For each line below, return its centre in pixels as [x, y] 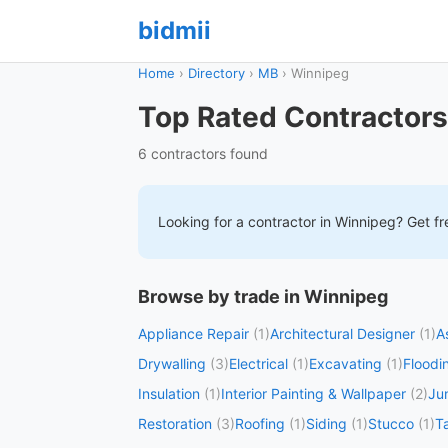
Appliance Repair [193, 333]
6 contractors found [203, 153]
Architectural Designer [342, 333]
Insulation [169, 393]
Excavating [345, 363]
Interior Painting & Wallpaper [313, 393]
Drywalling [172, 363]
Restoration [175, 423]
